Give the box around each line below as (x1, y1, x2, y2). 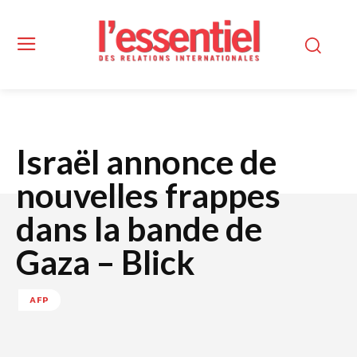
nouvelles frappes (16, 175, 280, 216)
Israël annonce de (16, 142, 277, 182)
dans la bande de (16, 209, 262, 249)
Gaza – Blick (16, 242, 195, 283)
